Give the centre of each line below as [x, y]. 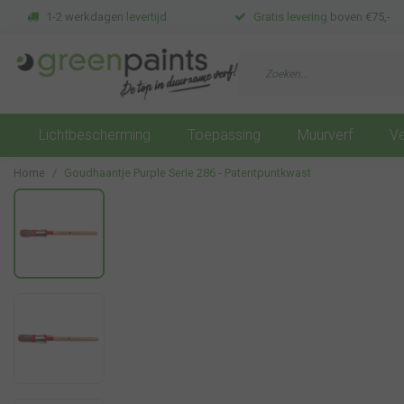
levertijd [147, 17]
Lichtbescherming [95, 134]
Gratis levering [290, 17]
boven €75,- [358, 17]
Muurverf [326, 134]
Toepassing [225, 134]
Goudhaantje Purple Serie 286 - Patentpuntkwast [188, 172]
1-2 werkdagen [86, 17]
